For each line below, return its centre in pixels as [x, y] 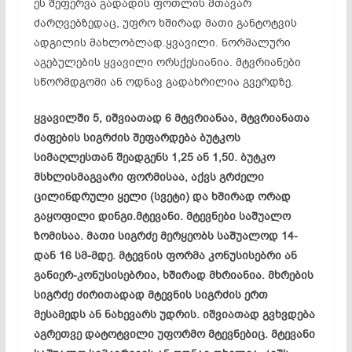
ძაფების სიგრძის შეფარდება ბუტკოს [137, 137]
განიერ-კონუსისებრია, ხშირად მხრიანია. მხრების [173, 275]
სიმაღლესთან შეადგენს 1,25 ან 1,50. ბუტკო [154, 157]
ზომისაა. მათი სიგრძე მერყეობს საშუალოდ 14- [165, 236]
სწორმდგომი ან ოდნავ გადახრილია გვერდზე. [163, 82]
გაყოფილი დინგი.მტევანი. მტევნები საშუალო [162, 216]
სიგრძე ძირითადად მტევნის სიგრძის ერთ [150, 295]
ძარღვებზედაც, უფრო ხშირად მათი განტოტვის [165, 23]
